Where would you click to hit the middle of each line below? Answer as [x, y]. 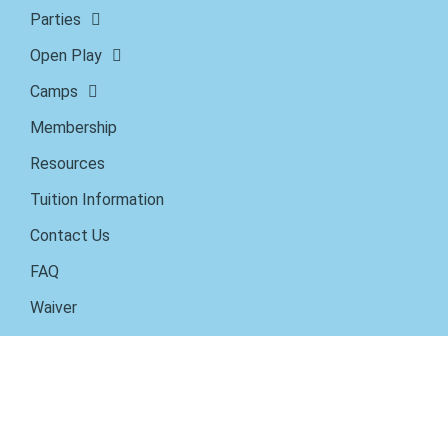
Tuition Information [97, 200]
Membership [73, 128]
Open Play [66, 56]
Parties [55, 20]
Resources [67, 164]
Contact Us [70, 236]
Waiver [53, 308]
